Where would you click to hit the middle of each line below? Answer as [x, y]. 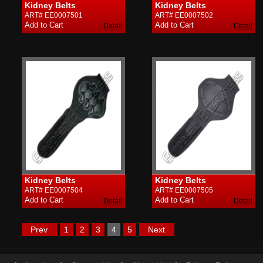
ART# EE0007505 [184, 190]
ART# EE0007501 [53, 15]
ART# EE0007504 [53, 190]
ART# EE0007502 [184, 15]
